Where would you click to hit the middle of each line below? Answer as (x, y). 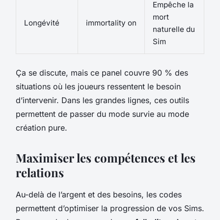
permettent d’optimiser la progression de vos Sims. (110, 208)
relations (40, 173)
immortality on (111, 23)
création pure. (41, 128)
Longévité (42, 23)
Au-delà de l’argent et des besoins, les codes (99, 195)
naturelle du (174, 29)
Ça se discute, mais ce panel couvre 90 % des (102, 73)
